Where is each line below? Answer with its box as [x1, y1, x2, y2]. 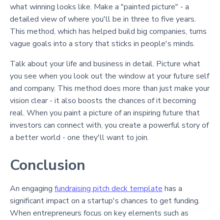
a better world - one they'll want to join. [10, 132, 149, 143]
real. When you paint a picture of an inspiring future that [10, 108, 200, 118]
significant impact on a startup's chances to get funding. [10, 195, 200, 206]
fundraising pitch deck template [55, 183, 163, 194]
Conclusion [10, 155, 85, 175]
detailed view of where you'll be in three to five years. [10, 14, 196, 25]
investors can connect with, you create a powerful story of [10, 120, 209, 131]
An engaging [10, 183, 55, 194]
